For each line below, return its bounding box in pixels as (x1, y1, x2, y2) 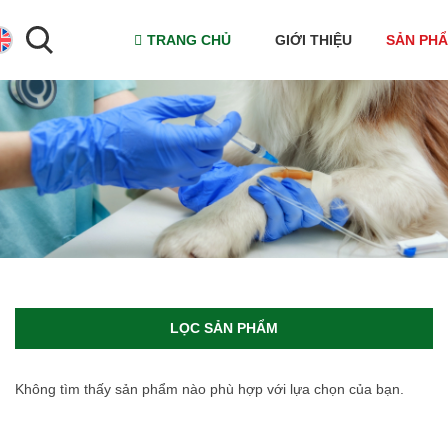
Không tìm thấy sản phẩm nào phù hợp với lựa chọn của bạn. (15, 381, 404, 398)
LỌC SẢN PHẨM (170, 320, 278, 337)
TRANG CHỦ (147, 32, 231, 48)
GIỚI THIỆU (275, 32, 352, 48)
